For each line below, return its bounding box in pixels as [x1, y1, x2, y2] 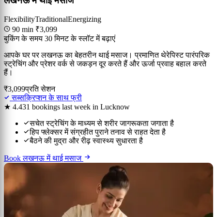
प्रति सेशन [25, 85, 55, 93]
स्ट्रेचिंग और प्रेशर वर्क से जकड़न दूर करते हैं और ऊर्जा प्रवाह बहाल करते [4, 60, 206, 68]
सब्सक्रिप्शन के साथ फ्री [10, 93, 82, 102]
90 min [10, 25, 35, 34]
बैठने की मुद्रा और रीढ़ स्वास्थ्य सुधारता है [30, 137, 143, 145]
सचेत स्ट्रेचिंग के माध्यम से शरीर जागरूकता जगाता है [30, 119, 174, 128]
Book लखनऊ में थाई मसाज [4, 154, 83, 163]
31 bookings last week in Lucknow [22, 103, 130, 111]
